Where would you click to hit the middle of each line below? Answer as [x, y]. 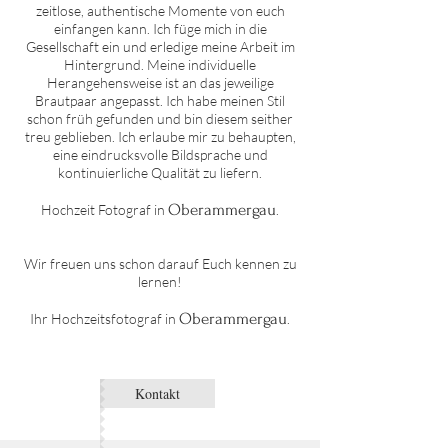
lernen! [160, 281]
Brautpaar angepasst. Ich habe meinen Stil [160, 100]
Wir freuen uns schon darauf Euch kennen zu [160, 263]
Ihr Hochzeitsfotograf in [104, 318]
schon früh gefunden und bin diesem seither [160, 118]
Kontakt [157, 393]
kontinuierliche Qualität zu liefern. [160, 172]
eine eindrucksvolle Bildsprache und [160, 154]
